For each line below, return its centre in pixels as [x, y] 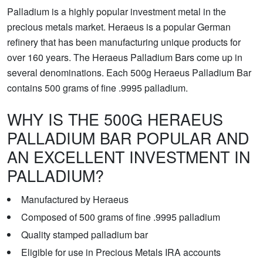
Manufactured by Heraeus [75, 200]
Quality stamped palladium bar [85, 235]
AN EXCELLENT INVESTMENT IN [129, 157]
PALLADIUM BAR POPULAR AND [128, 138]
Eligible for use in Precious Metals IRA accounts [121, 252]
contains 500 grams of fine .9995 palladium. [97, 88]
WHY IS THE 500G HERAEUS [115, 119]
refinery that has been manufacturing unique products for [124, 42]
